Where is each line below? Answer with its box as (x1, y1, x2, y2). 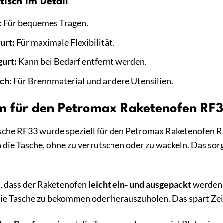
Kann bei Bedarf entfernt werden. (16, 56, 147, 67)
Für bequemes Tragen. (1, 18, 88, 29)
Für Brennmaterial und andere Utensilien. (11, 75, 173, 86)
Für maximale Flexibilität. (14, 37, 114, 48)
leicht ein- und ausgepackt (88, 179, 191, 190)
